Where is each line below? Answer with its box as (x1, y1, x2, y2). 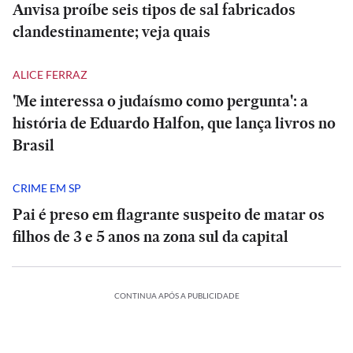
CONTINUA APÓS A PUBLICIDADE (113, 291, 240, 300)
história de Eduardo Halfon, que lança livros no (13, 112, 336, 134)
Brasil (13, 134, 54, 156)
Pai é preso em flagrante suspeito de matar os (13, 203, 325, 225)
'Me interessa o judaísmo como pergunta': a (13, 90, 308, 112)
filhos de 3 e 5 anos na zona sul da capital (13, 225, 288, 247)
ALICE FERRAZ (13, 67, 87, 81)
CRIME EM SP (13, 180, 81, 195)
